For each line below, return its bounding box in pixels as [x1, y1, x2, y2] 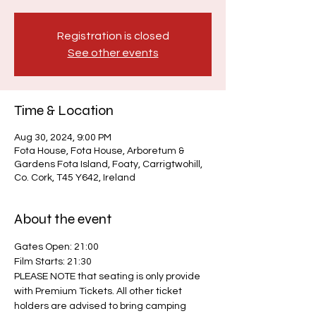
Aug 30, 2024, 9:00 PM [14, 133, 111, 142]
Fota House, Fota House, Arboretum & [14, 146, 184, 156]
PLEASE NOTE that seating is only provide [14, 272, 202, 281]
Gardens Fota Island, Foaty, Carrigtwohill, [14, 159, 202, 169]
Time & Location [14, 102, 114, 119]
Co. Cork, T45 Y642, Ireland [14, 173, 135, 183]
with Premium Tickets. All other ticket [14, 286, 184, 296]
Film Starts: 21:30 [14, 257, 92, 267]
